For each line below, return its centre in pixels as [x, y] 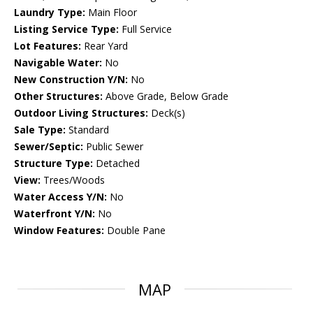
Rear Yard [104, 46]
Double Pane [135, 231]
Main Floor [111, 13]
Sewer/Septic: [49, 147]
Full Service [145, 29]
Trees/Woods [73, 180]
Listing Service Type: [66, 29]
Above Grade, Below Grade [166, 96]
